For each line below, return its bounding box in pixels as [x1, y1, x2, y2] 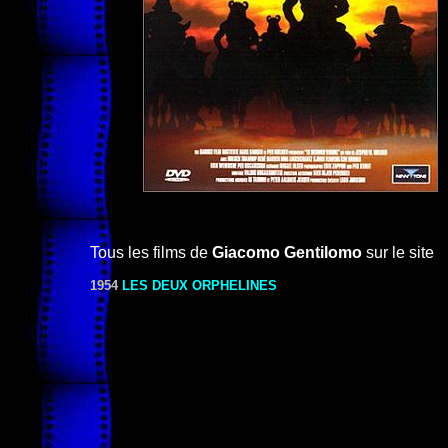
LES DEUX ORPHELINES [122, 278, 277, 293]
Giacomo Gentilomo [212, 244, 362, 261]
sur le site [362, 244, 434, 261]
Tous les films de [90, 244, 212, 261]
